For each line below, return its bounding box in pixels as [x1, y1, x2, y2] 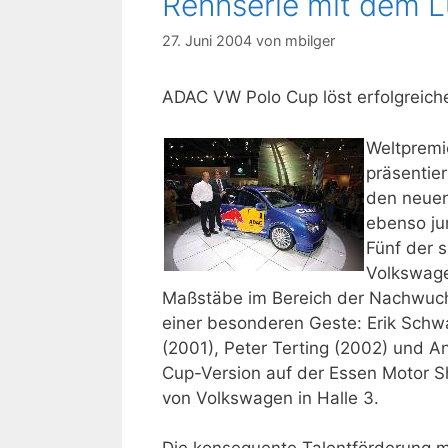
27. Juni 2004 [162, 32, 252, 50]
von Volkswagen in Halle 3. [162, 387, 379, 408]
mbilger [285, 32, 335, 50]
